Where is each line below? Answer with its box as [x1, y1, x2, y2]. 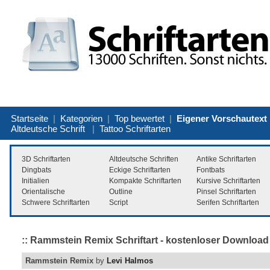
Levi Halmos [107, 256, 153, 266]
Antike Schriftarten [196, 154, 256, 163]
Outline [109, 187, 133, 196]
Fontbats [196, 165, 225, 174]
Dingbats [22, 165, 51, 174]
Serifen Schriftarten [196, 198, 259, 207]
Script [109, 198, 128, 207]
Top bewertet [115, 113, 165, 124]
